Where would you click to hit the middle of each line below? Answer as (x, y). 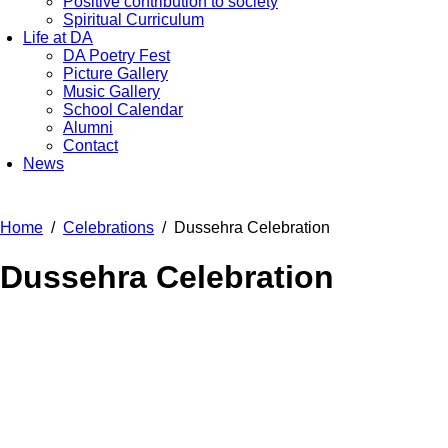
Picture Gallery (115, 74)
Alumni (88, 128)
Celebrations (108, 228)
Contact (90, 146)
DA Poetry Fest (116, 56)
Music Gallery (111, 92)
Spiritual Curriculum (133, 20)
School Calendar (123, 110)
